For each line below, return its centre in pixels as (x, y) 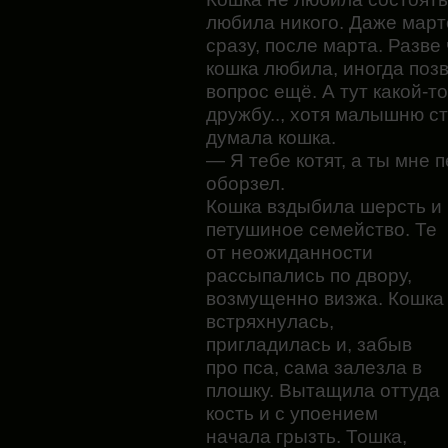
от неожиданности (289, 253)
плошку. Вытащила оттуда (323, 391)
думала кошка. (271, 138)
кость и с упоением (292, 414)
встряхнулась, (270, 322)
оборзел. (245, 184)
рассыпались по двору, (309, 276)
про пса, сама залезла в (314, 368)
